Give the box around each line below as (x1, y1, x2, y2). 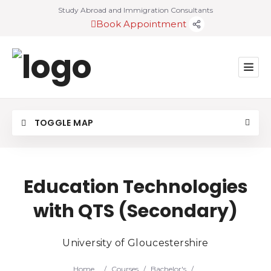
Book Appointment (96, 18, 189, 30)
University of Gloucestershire (62, 237, 209, 249)
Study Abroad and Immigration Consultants (58, 5, 213, 15)
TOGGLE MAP (32, 117, 94, 129)
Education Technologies (23, 174, 248, 200)
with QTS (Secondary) (33, 198, 238, 224)
